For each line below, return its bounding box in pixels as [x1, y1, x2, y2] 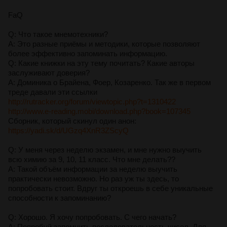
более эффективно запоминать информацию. [8, 49, 167, 58]
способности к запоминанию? [8, 193, 111, 202]
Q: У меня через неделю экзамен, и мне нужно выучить [8, 145, 202, 154]
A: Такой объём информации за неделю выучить [8, 164, 177, 173]
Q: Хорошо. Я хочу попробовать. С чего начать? [8, 212, 176, 221]
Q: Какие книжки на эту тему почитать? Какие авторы [8, 58, 195, 67]
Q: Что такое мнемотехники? [8, 29, 108, 39]
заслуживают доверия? [8, 68, 90, 77]
